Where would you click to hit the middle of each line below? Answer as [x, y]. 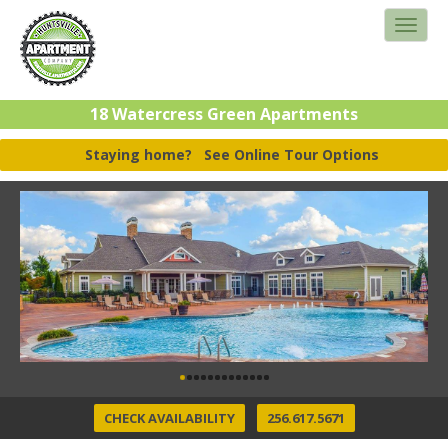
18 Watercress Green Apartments [224, 114]
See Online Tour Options [291, 154]
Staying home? [144, 154]
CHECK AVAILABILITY [169, 417]
